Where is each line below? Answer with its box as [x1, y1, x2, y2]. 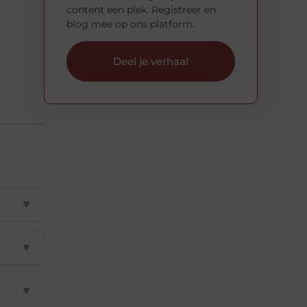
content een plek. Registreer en [66, 3, 216, 16]
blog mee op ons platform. [66, 17, 195, 30]
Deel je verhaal [113, 55, 188, 69]
